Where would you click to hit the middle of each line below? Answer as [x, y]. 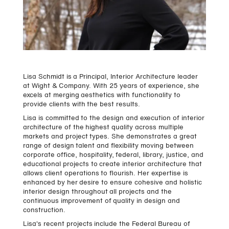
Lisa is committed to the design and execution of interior [113, 119]
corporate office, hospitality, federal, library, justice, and [113, 155]
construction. [44, 211]
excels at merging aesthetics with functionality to [101, 96]
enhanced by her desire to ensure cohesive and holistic [112, 183]
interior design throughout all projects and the [97, 192]
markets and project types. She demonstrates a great [110, 137]
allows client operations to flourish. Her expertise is [105, 174]
